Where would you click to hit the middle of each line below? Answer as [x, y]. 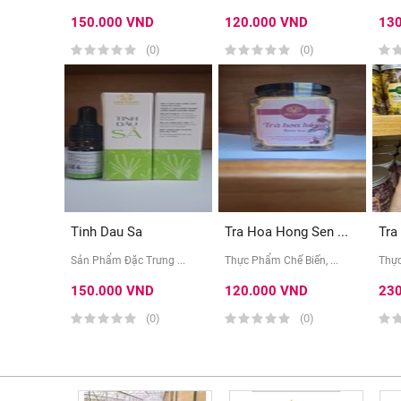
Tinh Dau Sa [107, 231]
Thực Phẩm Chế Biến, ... [282, 260]
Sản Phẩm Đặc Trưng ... [128, 260]
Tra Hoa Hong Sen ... [286, 231]
